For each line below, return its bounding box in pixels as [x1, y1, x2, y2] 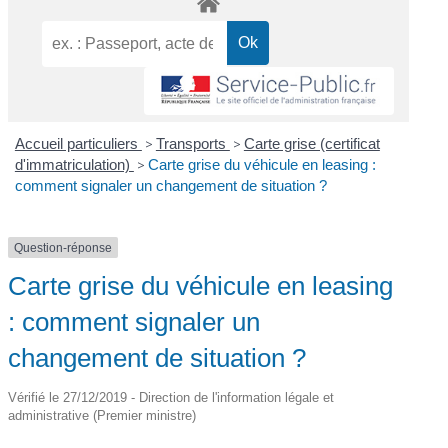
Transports [155, 134, 230, 152]
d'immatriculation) [14, 155, 134, 173]
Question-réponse [14, 240, 113, 255]
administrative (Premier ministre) [8, 408, 197, 424]
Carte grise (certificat [243, 134, 380, 152]
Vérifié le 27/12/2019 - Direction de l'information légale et [8, 390, 335, 406]
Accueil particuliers [14, 134, 142, 152]
